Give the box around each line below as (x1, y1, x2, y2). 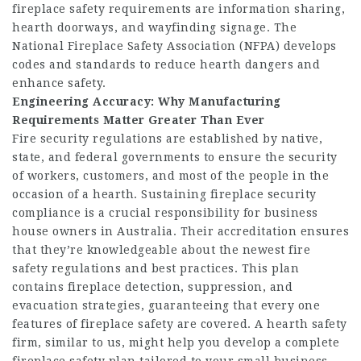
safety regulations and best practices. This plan (12, 262, 299, 275)
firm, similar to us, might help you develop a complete (12, 336, 339, 349)
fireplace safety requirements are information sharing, (12, 2, 345, 15)
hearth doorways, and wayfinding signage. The (12, 21, 297, 34)
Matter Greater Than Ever (102, 114, 265, 127)
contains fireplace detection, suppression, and (12, 280, 293, 293)
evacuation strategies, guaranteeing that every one (12, 299, 320, 312)
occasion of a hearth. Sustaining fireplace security (12, 188, 317, 201)
